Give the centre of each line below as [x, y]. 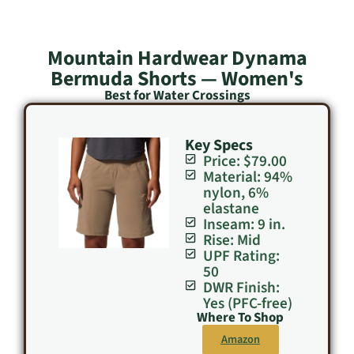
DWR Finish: [241, 288]
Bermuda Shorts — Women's [177, 79]
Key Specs [219, 146]
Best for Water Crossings [177, 96]
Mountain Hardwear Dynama [177, 58]
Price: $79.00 [245, 162]
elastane [231, 209]
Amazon [240, 340]
